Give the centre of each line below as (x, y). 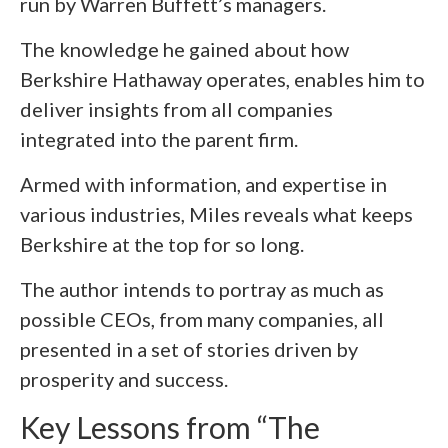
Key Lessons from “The (170, 426)
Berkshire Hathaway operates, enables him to (222, 78)
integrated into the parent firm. (159, 138)
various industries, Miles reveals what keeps (216, 213)
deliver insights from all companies (176, 108)
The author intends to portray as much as (202, 288)
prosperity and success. (124, 378)
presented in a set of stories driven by (189, 348)
